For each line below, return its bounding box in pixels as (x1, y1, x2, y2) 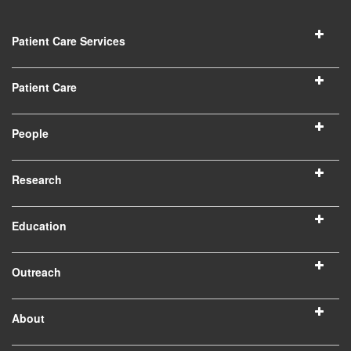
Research (12, 172, 62, 188)
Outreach (12, 264, 61, 280)
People (12, 125, 49, 142)
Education (12, 218, 67, 234)
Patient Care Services (12, 33, 125, 49)
